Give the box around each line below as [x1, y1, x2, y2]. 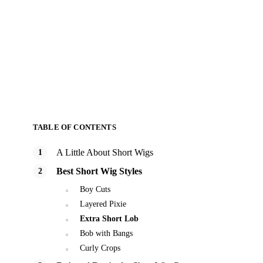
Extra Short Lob [80, 214, 139, 223]
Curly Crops [80, 244, 120, 252]
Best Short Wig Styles [56, 166, 142, 176]
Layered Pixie [80, 200, 126, 208]
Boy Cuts [80, 185, 110, 194]
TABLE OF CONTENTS [33, 123, 116, 131]
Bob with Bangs [80, 229, 133, 238]
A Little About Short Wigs [56, 147, 153, 157]
